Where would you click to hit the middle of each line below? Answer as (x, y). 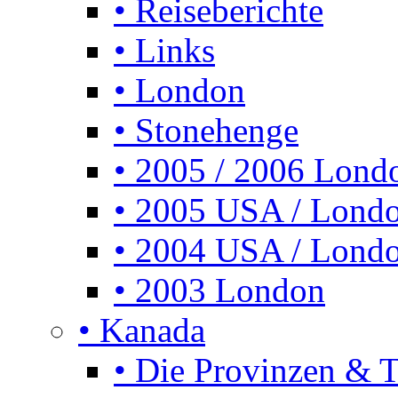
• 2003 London (219, 290)
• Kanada (142, 330)
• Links (164, 50)
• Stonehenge (206, 130)
